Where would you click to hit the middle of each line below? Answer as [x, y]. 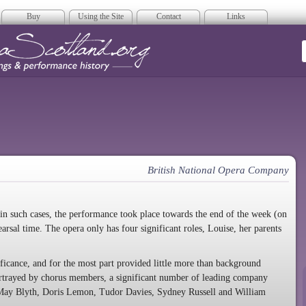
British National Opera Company [218, 170]
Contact [168, 16]
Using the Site [101, 16]
